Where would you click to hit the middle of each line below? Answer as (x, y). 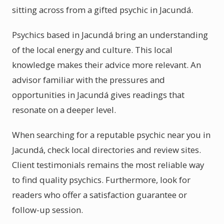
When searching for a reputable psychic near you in (111, 135)
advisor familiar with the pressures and (88, 80)
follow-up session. (47, 210)
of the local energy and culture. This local (92, 50)
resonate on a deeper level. (64, 110)
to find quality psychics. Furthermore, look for (101, 180)
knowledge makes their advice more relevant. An (106, 65)
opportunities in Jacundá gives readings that (98, 95)
